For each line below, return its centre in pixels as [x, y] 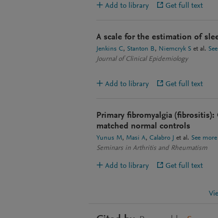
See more [204, 138]
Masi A [136, 138]
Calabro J [162, 138]
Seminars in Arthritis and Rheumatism [152, 148]
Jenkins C [110, 49]
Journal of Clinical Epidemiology [142, 59]
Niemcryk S [175, 49]
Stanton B [141, 49]
